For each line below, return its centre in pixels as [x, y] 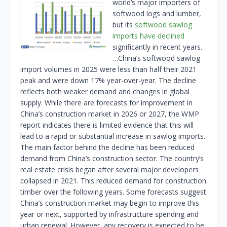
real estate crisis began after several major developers [109, 170]
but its [124, 25]
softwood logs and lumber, [157, 14]
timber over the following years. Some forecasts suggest [113, 192]
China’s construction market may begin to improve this [110, 203]
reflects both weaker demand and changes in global [105, 92]
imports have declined [148, 36]
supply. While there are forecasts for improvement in [106, 103]
